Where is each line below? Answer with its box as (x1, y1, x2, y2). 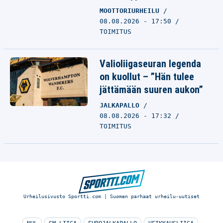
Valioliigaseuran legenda (100, 58, 201, 70)
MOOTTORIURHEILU (100, 7, 163, 14)
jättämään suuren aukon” (100, 84, 203, 96)
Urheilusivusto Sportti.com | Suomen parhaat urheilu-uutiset (23, 194, 200, 199)
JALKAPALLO (100, 102, 143, 109)
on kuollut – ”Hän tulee (100, 71, 194, 83)
